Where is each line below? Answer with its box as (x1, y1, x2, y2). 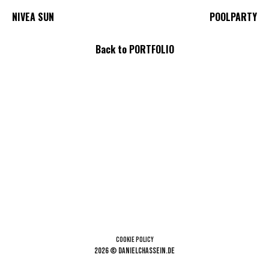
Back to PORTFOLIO (95, 41, 174, 56)
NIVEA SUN (12, 9, 54, 24)
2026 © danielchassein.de (94, 246, 175, 256)
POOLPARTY (210, 9, 257, 24)
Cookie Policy (115, 235, 154, 244)
